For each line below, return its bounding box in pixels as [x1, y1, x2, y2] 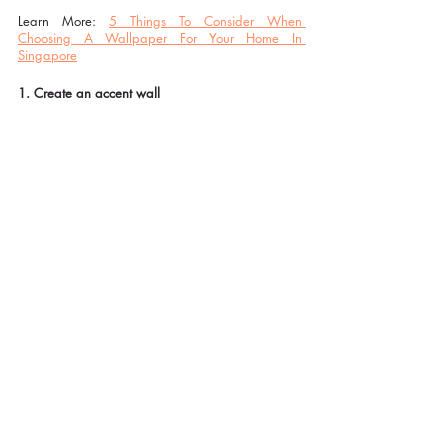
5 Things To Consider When [109, 12, 302, 31]
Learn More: [18, 12, 109, 31]
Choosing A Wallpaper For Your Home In [18, 29, 302, 48]
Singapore [18, 46, 77, 65]
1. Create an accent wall [18, 84, 160, 103]
